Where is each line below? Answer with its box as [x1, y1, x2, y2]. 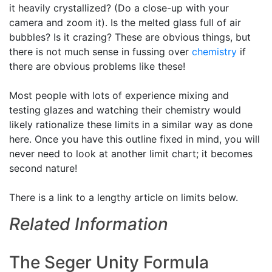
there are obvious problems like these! [9, 60, 185, 72]
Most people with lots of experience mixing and [9, 89, 229, 101]
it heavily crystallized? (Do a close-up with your [9, 2, 229, 14]
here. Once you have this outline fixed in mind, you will [9, 133, 260, 145]
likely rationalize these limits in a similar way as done [9, 118, 253, 131]
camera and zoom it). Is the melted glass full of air [9, 16, 241, 29]
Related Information [9, 214, 168, 234]
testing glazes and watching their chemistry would [9, 104, 241, 116]
